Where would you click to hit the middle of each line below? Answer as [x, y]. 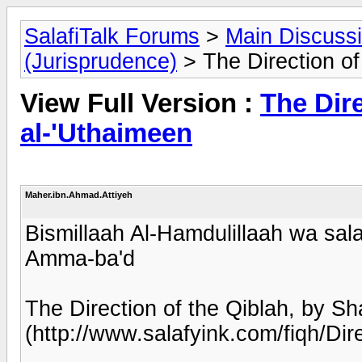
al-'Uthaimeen [106, 134]
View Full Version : [140, 104]
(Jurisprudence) [101, 61]
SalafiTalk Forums [112, 36]
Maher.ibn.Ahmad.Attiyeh [79, 194]
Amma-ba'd [80, 258]
